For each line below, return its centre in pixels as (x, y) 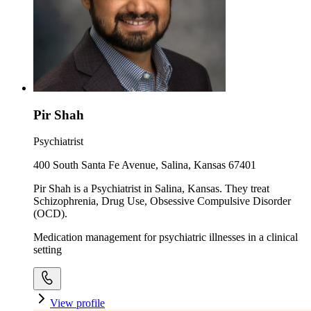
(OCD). (50, 214)
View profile (77, 303)
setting (48, 250)
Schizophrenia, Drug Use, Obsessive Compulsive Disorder (162, 201)
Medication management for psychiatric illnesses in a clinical (166, 237)
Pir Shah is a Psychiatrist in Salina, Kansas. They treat (151, 189)
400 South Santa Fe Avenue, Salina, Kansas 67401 (145, 165)
